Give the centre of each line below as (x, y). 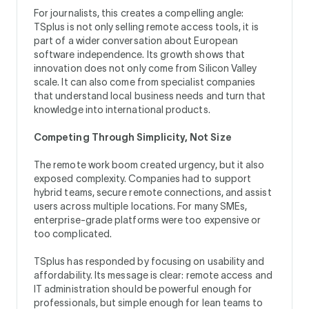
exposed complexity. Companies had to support (143, 178)
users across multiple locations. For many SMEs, (141, 206)
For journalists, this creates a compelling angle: (139, 13)
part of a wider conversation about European (136, 40)
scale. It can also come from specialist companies (145, 82)
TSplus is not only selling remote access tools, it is (146, 27)
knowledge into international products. (122, 109)
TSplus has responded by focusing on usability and (149, 261)
